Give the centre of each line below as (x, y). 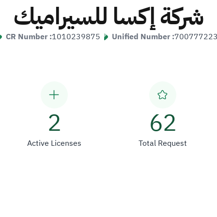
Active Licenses (54, 143)
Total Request (163, 143)
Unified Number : (143, 37)
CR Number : (29, 37)
